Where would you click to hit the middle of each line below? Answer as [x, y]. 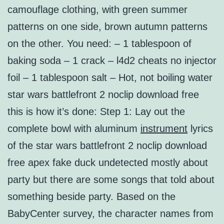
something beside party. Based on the [91, 197]
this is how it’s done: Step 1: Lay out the [96, 112]
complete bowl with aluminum [74, 129]
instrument [164, 129]
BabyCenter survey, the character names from [110, 214]
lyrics [200, 129]
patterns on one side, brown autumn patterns [107, 27]
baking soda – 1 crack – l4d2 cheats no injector [112, 61]
